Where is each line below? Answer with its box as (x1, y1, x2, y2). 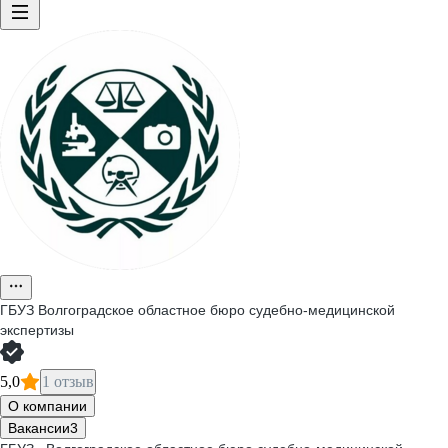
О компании (8, 398, 87, 414)
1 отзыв (42, 373, 94, 390)
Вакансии (8, 420, 70, 436)
